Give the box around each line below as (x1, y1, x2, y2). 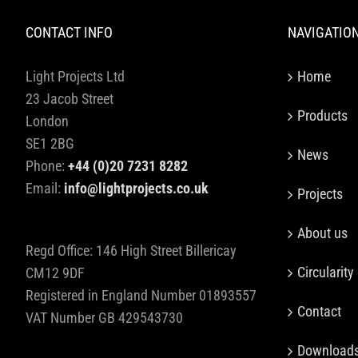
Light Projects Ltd (26, 67, 125, 85)
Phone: (26, 157, 68, 174)
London (26, 112, 69, 129)
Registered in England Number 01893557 (26, 286, 257, 304)
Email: (26, 179, 64, 197)
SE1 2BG (26, 134, 74, 152)
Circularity (296, 263, 354, 280)
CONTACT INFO (26, 23, 113, 41)
